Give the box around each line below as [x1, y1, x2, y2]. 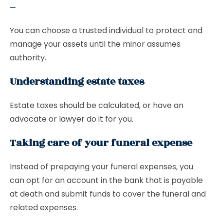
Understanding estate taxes [10, 74, 144, 89]
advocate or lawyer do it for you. [10, 113, 133, 125]
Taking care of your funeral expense [10, 135, 195, 150]
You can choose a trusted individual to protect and [10, 25, 202, 36]
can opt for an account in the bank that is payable [10, 175, 203, 186]
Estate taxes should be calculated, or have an [10, 100, 183, 111]
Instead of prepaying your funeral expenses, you [10, 161, 193, 172]
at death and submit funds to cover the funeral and [10, 188, 206, 200]
